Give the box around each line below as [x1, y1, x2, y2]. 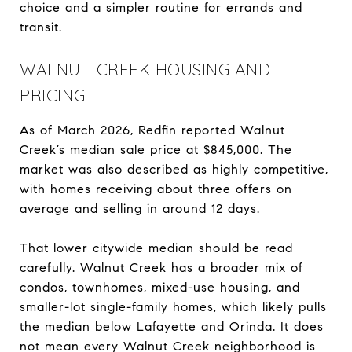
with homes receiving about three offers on [20, 181, 292, 196]
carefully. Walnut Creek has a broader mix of [20, 259, 303, 275]
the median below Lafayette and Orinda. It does [20, 318, 324, 334]
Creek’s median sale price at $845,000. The [20, 141, 292, 157]
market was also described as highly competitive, [20, 161, 328, 177]
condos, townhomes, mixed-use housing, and [20, 279, 300, 295]
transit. [20, 19, 62, 35]
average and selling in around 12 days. [20, 200, 260, 216]
